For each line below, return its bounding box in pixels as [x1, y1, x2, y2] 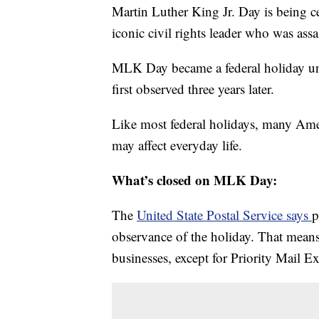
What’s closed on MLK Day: [112, 170, 277, 190]
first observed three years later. [112, 80, 274, 98]
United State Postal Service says [137, 206, 312, 224]
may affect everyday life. [112, 136, 242, 155]
